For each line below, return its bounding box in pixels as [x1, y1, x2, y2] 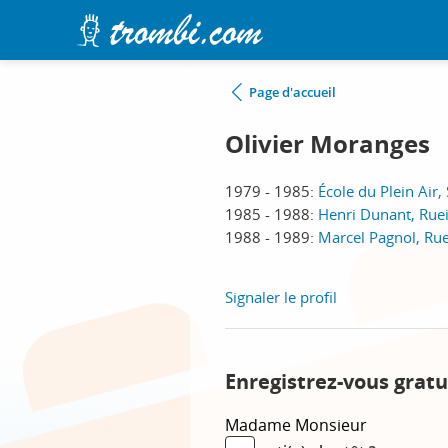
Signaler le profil [225, 287, 337, 307]
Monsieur [295, 414, 367, 436]
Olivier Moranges [225, 127, 430, 161]
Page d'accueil [249, 83, 336, 101]
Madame [225, 414, 295, 436]
